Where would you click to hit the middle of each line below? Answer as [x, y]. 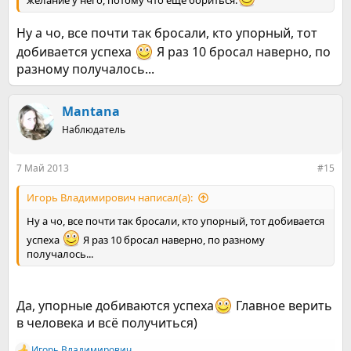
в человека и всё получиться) [107, 323]
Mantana [91, 111]
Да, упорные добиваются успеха [115, 306]
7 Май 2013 [43, 168]
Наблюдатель [94, 130]
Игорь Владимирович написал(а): [110, 197]
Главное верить [282, 306]
